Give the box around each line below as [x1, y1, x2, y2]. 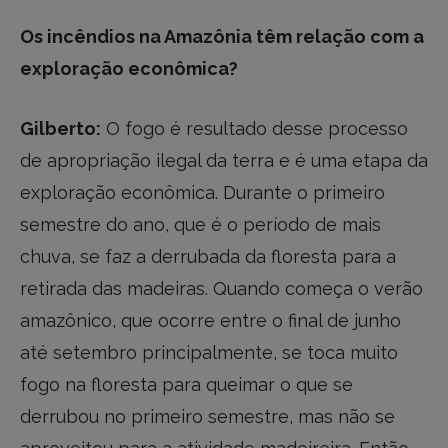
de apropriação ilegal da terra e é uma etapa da [20, 149, 428, 171]
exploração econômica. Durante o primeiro [20, 181, 385, 203]
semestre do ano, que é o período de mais [20, 213, 381, 235]
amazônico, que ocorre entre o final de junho [20, 309, 401, 331]
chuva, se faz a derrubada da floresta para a [20, 245, 396, 267]
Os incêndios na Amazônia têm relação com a [20, 26, 424, 48]
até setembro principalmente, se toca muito [20, 341, 398, 363]
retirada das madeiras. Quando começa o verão [20, 277, 423, 299]
